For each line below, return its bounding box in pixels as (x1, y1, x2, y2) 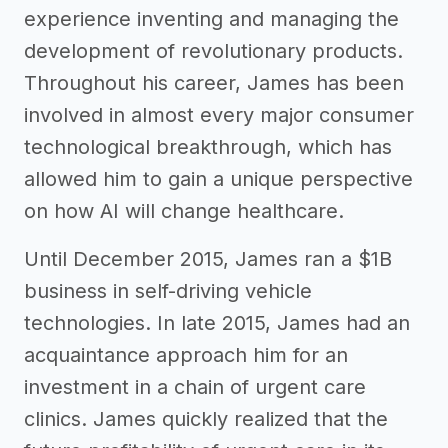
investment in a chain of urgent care (24, 375, 366, 399)
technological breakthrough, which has (24, 135, 392, 159)
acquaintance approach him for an (24, 343, 348, 367)
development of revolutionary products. (24, 39, 403, 63)
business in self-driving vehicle (24, 279, 312, 303)
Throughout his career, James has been (24, 71, 404, 95)
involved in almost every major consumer (24, 103, 414, 127)
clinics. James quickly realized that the (24, 407, 388, 431)
